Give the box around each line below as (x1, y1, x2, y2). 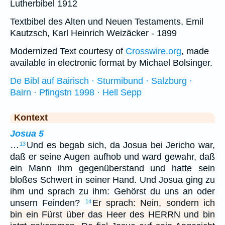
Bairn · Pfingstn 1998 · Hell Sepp (10, 87, 142, 98)
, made (181, 46, 209, 57)
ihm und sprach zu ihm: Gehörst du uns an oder (10, 186, 215, 197)
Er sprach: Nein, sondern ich (92, 198, 215, 208)
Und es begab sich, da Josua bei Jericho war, (27, 140, 215, 151)
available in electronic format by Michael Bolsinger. (10, 58, 212, 68)
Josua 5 (10, 129, 44, 139)
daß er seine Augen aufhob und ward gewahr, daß (10, 152, 215, 162)
